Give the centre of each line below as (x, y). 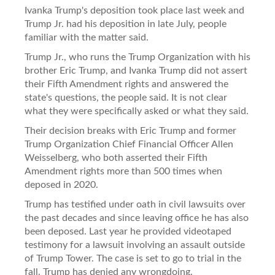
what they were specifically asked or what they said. (137, 111)
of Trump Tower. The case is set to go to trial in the (133, 258)
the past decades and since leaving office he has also (137, 218)
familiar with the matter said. (87, 37)
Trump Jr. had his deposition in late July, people (126, 24)
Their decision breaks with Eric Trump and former (130, 130)
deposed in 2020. (61, 184)
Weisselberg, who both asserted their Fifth (116, 157)
